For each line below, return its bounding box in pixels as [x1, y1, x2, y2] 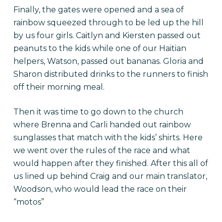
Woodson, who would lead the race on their [13, 184, 187, 194]
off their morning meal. [13, 82, 105, 92]
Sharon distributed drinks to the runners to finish [13, 69, 208, 79]
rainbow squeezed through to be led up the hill [13, 18, 204, 27]
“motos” [13, 197, 44, 207]
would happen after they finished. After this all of [13, 159, 208, 168]
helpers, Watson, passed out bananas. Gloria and [13, 56, 204, 66]
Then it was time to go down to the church [13, 107, 183, 116]
